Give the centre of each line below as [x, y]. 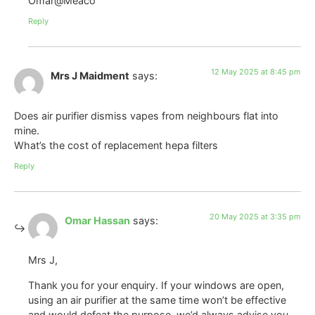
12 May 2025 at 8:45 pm [256, 72]
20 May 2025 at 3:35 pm [255, 216]
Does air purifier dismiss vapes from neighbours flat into [146, 115]
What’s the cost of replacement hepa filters [116, 145]
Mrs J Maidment [90, 76]
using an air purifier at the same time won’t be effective [157, 300]
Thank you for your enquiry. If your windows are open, [156, 285]
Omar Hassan [97, 220]
